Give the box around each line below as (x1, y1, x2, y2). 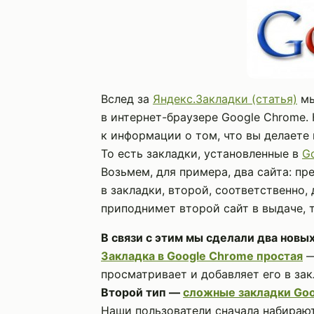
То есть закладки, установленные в (101, 146, 302, 161)
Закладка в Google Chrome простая (101, 249, 303, 263)
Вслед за (101, 92, 153, 106)
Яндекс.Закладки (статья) (153, 92, 297, 106)
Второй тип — (101, 285, 183, 299)
